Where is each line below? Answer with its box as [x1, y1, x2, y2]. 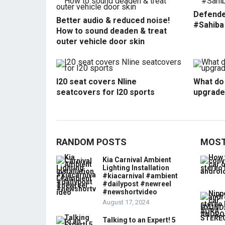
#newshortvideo [102, 187, 157, 196]
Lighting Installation [102, 163, 169, 172]
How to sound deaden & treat [56, 26, 167, 36]
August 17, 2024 [102, 198, 149, 206]
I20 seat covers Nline [56, 76, 137, 86]
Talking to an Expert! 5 [102, 215, 176, 224]
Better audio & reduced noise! [56, 15, 170, 25]
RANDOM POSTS [56, 136, 127, 147]
